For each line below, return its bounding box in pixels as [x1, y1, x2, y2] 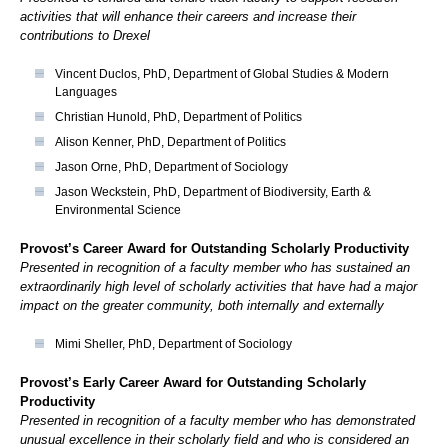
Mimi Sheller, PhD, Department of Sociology [55, 337, 292, 352]
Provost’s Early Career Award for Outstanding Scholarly [20, 375, 366, 391]
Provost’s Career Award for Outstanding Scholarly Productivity [20, 241, 409, 257]
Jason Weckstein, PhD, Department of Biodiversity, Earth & [55, 185, 371, 200]
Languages [55, 85, 117, 100]
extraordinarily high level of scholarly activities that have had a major [20, 279, 417, 295]
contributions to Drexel [20, 28, 150, 44]
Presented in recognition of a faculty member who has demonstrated [20, 413, 415, 429]
